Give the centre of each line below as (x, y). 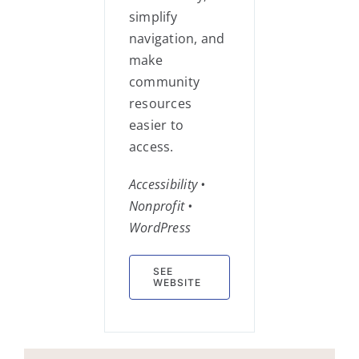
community (165, 82)
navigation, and (177, 38)
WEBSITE (177, 282)
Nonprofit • (161, 206)
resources (161, 103)
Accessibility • (167, 184)
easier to (157, 125)
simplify (153, 17)
